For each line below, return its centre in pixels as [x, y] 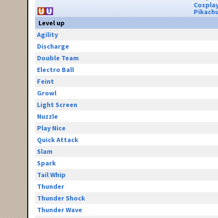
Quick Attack [57, 140]
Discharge [53, 46]
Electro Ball [55, 70]
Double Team [58, 58]
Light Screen [57, 105]
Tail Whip [51, 175]
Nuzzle [47, 117]
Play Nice [51, 128]
